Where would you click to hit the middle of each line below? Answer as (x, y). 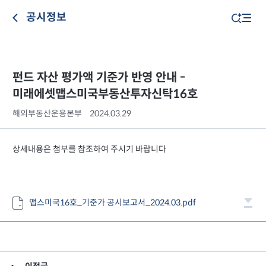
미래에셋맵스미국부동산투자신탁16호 (105, 94)
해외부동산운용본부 (47, 114)
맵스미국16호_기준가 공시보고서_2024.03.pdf (113, 203)
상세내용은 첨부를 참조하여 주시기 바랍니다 (89, 150)
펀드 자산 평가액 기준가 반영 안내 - (99, 78)
